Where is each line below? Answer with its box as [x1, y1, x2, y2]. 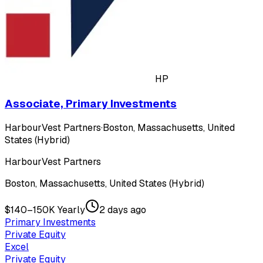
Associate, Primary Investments [5, 96, 177, 111]
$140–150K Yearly [5, 204, 85, 217]
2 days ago [99, 204, 146, 217]
